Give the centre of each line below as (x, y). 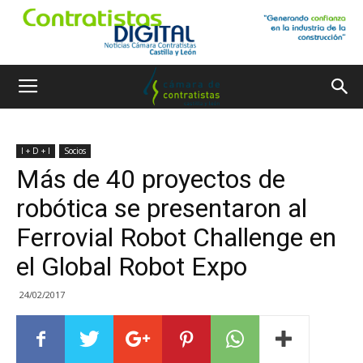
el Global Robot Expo (132, 267)
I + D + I (36, 151)
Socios (75, 151)
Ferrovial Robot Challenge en (176, 237)
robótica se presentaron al (162, 208)
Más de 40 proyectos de (151, 179)
